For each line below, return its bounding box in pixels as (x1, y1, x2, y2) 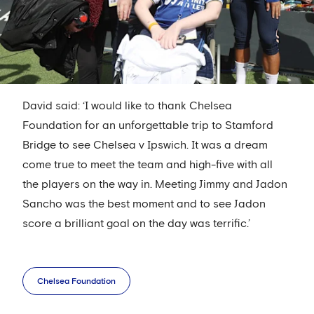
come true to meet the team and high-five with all (22, 159, 273, 171)
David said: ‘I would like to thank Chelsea (22, 100, 232, 112)
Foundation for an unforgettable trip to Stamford (22, 120, 273, 132)
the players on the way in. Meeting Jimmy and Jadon (22, 179, 287, 191)
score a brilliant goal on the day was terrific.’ (22, 218, 250, 230)
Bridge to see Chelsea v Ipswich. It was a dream (22, 139, 268, 151)
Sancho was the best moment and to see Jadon (22, 198, 266, 210)
